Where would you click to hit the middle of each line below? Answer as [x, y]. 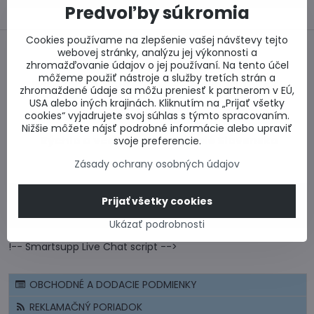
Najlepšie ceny [233, 84]
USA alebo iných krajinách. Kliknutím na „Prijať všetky [157, 103]
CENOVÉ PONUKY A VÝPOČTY [98, 217]
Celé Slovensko [233, 141]
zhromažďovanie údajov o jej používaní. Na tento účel [157, 65]
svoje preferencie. [157, 141]
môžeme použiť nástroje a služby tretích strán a [157, 78]
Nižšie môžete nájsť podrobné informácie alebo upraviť [157, 128]
